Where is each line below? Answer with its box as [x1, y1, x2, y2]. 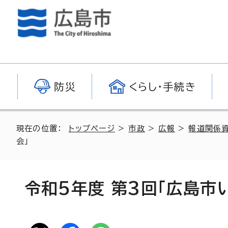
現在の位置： [16, 125, 69, 132]
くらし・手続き [128, 81, 196, 92]
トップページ [68, 125, 115, 132]
